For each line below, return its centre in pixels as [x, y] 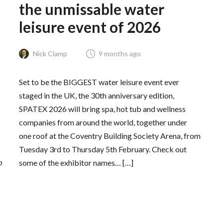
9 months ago [119, 54]
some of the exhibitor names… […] [76, 163]
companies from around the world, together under [103, 122]
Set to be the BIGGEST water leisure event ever [99, 82]
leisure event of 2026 [90, 27]
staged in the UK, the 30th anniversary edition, [96, 96]
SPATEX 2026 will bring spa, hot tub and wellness [102, 109]
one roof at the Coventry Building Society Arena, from [110, 136]
